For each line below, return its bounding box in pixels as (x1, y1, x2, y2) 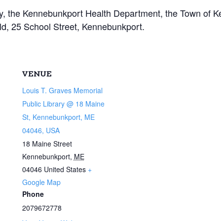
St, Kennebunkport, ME (22, 111, 95, 122)
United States (43, 164, 86, 174)
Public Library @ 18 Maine (22, 98, 105, 109)
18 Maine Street (22, 138, 72, 148)
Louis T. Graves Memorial (22, 85, 103, 95)
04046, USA (22, 125, 60, 135)
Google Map (22, 177, 61, 187)
